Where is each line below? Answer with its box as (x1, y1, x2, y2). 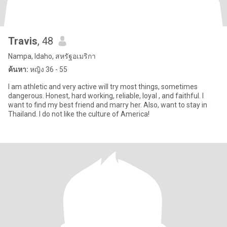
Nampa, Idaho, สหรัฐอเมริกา (8, 52, 96, 60)
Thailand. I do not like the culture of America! (8, 110, 149, 118)
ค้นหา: (8, 65, 28, 73)
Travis (8, 35, 37, 47)
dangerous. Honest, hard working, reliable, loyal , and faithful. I (8, 92, 204, 100)
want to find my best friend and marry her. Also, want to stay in (8, 101, 207, 109)
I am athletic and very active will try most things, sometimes (8, 83, 198, 91)
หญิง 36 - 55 (28, 65, 67, 73)
